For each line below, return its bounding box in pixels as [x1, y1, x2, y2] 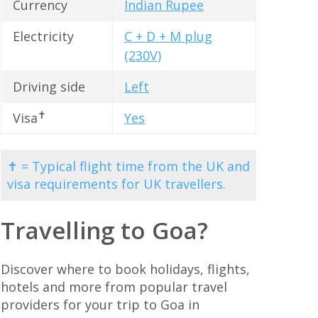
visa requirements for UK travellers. [7, 175, 226, 192]
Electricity [13, 28, 74, 45]
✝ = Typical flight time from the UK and [7, 157, 250, 175]
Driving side [13, 78, 85, 96]
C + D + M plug [124, 28, 212, 45]
